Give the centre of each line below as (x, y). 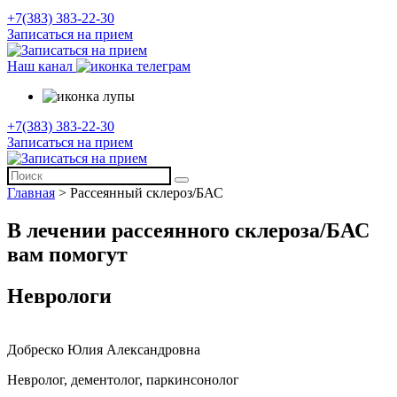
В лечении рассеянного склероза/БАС (188, 230)
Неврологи (59, 296)
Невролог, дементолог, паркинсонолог (123, 379)
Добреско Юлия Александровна (104, 349)
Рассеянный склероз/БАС (147, 193)
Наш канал (40, 66)
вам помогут (67, 254)
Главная (31, 193)
